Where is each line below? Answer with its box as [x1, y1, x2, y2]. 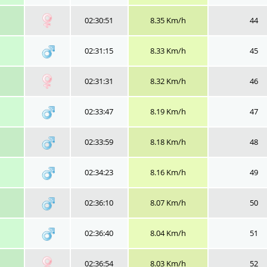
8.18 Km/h [150, 136, 186, 147]
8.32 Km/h [150, 76, 186, 86]
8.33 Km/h [150, 45, 186, 56]
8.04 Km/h [150, 228, 186, 238]
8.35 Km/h [150, 15, 186, 26]
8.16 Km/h [150, 167, 186, 178]
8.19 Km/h [150, 106, 186, 117]
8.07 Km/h [150, 197, 186, 208]
